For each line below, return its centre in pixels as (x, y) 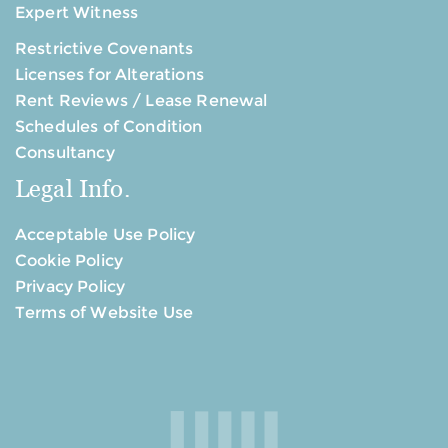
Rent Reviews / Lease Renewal (141, 101)
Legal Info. (72, 189)
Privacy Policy (70, 287)
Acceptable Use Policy (105, 235)
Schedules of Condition (109, 127)
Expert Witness (77, 13)
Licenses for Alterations (109, 75)
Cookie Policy (69, 261)
